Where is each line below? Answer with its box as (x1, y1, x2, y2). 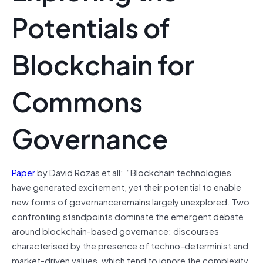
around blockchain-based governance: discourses (12, 223, 219, 238)
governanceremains (69, 194, 150, 208)
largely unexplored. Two (150, 194, 249, 208)
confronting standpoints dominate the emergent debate (12, 208, 244, 223)
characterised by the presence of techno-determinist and (12, 238, 248, 252)
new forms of (12, 194, 69, 208)
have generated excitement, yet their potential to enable (12, 179, 241, 194)
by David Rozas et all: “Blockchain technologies (35, 164, 231, 179)
